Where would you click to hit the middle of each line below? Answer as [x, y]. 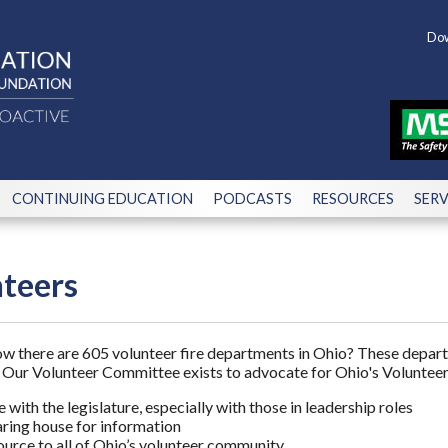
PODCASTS [252, 198]
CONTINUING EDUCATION [102, 198]
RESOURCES [353, 198]
